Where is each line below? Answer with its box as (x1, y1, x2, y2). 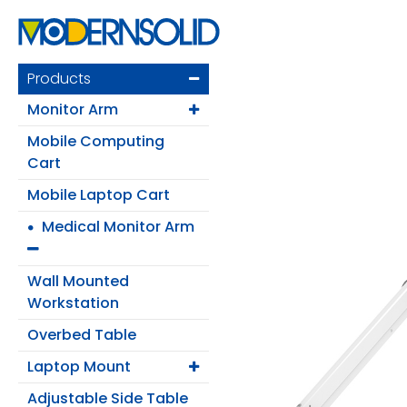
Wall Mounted (27, 270, 129, 292)
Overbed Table (27, 323, 136, 345)
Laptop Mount (27, 355, 131, 377)
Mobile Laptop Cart (27, 184, 170, 205)
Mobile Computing (27, 130, 164, 152)
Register (69, 281, 125, 300)
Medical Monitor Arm (42, 215, 194, 237)
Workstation (27, 292, 119, 313)
